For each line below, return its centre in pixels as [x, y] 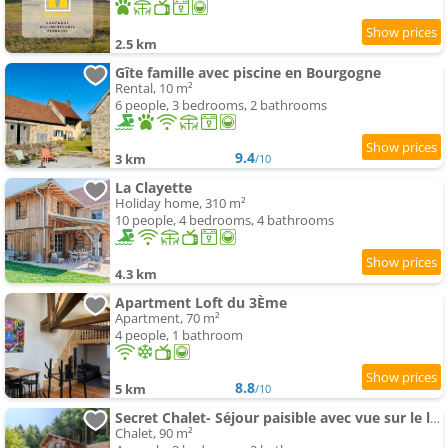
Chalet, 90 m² [154, 433]
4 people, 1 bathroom [179, 335]
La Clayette [153, 188]
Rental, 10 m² [154, 88]
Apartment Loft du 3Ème [201, 303]
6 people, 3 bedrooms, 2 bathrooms [221, 105]
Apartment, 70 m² [167, 318]
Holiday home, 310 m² [180, 203]
